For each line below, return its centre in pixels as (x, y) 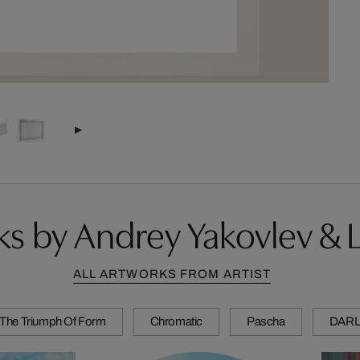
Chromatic (176, 322)
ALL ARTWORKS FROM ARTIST (172, 274)
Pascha (266, 322)
